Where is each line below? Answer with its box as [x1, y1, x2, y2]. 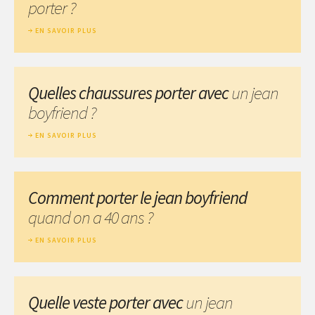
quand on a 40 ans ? [28, 205, 153, 229]
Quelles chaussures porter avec [28, 81, 231, 104]
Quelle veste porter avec [28, 290, 186, 314]
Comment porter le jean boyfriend [28, 186, 247, 209]
